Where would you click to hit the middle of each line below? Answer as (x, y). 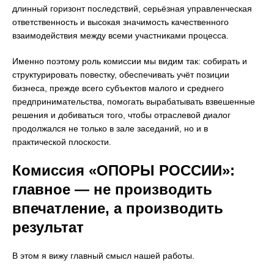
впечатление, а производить (118, 209)
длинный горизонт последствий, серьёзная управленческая (132, 9)
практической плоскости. (62, 142)
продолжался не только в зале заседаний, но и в (110, 129)
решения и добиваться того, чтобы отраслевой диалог (121, 115)
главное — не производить (112, 190)
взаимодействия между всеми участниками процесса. (120, 36)
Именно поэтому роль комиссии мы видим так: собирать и (130, 61)
